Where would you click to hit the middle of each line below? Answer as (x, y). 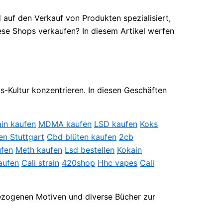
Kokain (129, 150)
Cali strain (40, 163)
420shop (78, 163)
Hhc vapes (117, 163)
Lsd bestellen (90, 150)
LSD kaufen (116, 124)
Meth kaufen (39, 150)
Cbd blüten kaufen (82, 137)
